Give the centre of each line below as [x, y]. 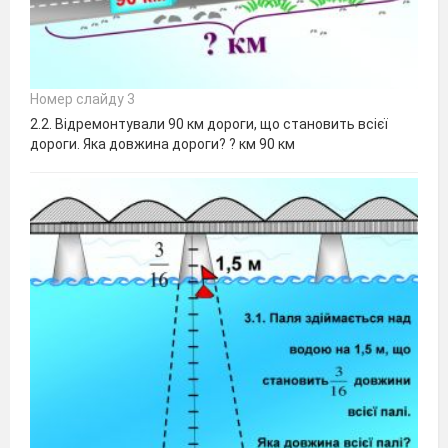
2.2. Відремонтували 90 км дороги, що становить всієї [209, 124]
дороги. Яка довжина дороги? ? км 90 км [162, 144]
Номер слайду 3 [82, 99]
